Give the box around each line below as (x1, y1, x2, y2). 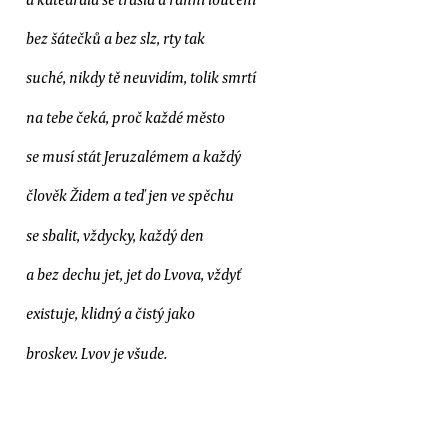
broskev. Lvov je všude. (26, 342, 167, 363)
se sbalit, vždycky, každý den (26, 224, 204, 245)
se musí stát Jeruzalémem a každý (26, 145, 241, 166)
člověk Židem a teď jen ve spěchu (26, 185, 234, 206)
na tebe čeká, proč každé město (26, 106, 225, 127)
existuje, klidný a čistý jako (26, 303, 195, 324)
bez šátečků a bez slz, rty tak (26, 27, 205, 48)
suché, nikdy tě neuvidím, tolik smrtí (26, 67, 256, 88)
